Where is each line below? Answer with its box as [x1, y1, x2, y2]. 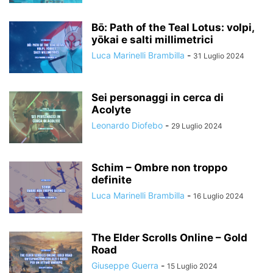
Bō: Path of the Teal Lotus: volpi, [91, 21, 254, 34]
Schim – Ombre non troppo [91, 161, 227, 174]
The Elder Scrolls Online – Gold [91, 232, 247, 244]
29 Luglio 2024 [171, 121, 222, 130]
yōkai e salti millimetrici [91, 34, 213, 46]
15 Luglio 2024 [167, 261, 218, 271]
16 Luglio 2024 [193, 191, 244, 200]
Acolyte [91, 104, 131, 116]
